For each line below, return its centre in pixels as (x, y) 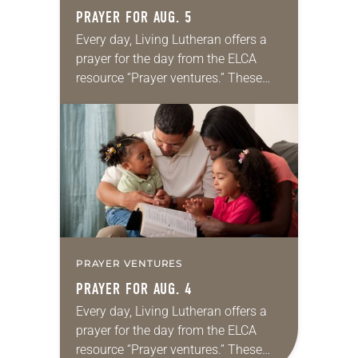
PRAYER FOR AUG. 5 (134, 17)
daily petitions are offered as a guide (178, 97)
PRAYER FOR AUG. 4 (134, 288)
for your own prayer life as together (173, 116)
